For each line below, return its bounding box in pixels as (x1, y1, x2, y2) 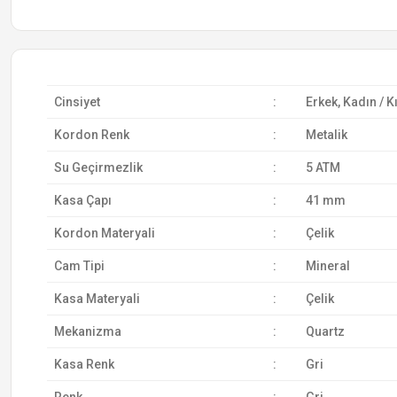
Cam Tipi (53, 259, 105, 273)
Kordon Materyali (53, 226, 155, 240)
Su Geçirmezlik (53, 160, 143, 175)
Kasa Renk (53, 357, 114, 371)
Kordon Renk (53, 128, 129, 142)
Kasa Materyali (53, 292, 140, 306)
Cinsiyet (53, 95, 100, 109)
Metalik (305, 128, 347, 142)
